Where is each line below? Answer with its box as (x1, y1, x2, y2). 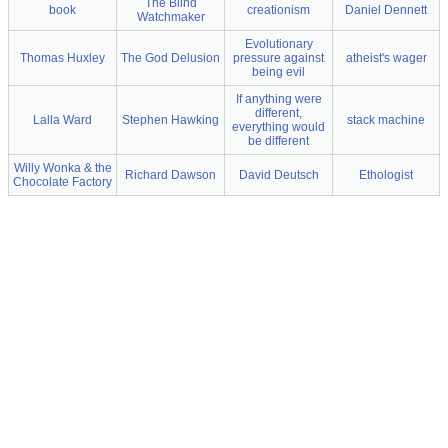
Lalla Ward (33, 113, 92, 127)
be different (248, 134, 309, 148)
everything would (232, 120, 325, 134)
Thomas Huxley (20, 51, 105, 65)
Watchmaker (136, 10, 205, 24)
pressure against (233, 51, 324, 65)
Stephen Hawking (122, 113, 219, 127)
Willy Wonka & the (13, 161, 112, 175)
